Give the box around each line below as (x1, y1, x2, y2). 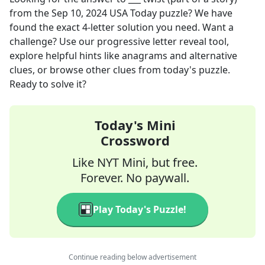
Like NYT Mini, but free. (72, 154, 198, 170)
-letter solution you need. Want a (88, 21, 234, 34)
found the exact (9, 21, 82, 34)
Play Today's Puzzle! (93, 203, 186, 216)
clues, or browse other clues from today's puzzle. (9, 63, 230, 76)
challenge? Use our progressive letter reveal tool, (9, 35, 229, 48)
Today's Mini (94, 116, 176, 134)
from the (9, 7, 51, 20)
